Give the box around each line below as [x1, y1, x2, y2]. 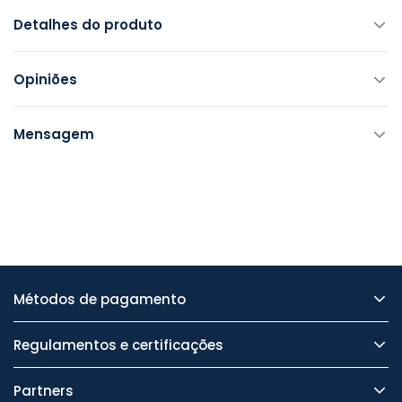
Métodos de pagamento [13, 289, 186, 309]
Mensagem [13, 124, 94, 144]
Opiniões [13, 69, 77, 89]
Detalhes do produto [13, 14, 162, 34]
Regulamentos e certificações [13, 335, 223, 354]
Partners [13, 380, 74, 400]
